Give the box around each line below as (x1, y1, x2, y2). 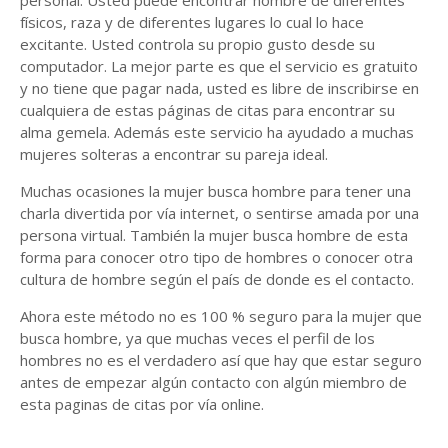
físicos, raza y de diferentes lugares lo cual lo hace (20, 12, 364, 32)
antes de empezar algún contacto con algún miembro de (20, 372, 407, 392)
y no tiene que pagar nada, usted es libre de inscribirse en (20, 78, 419, 98)
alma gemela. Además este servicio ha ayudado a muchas (20, 122, 414, 142)
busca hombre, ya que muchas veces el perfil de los (20, 328, 375, 348)
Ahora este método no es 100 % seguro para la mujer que (20, 306, 422, 326)
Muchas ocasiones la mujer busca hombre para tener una (20, 181, 411, 201)
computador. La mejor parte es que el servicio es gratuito (20, 56, 418, 76)
